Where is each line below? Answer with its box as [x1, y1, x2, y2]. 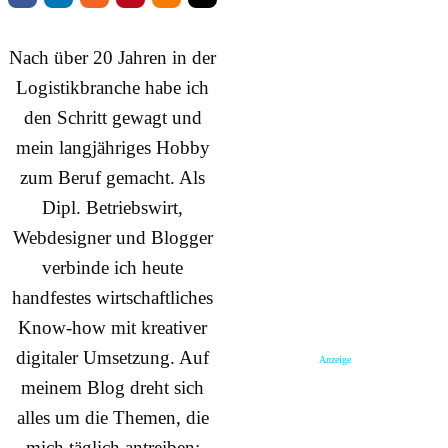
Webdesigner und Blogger [12, 227, 213, 249]
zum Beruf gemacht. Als [20, 167, 206, 189]
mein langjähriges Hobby [15, 137, 210, 159]
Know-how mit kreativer [18, 317, 208, 339]
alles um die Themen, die [16, 407, 209, 429]
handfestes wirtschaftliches [12, 287, 214, 309]
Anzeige [319, 354, 352, 365]
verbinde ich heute [42, 257, 184, 279]
